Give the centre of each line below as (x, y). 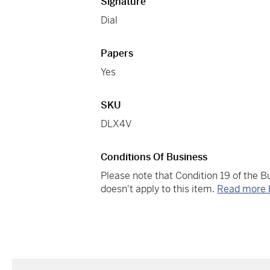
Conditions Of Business (154, 157)
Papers (117, 54)
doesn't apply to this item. (159, 189)
